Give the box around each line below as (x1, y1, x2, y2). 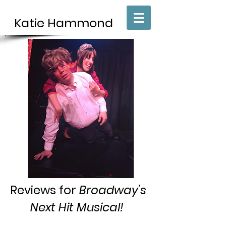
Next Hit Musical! (30, 199, 127, 215)
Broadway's (79, 182, 146, 198)
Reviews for (10, 182, 79, 198)
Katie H (14, 15, 56, 31)
